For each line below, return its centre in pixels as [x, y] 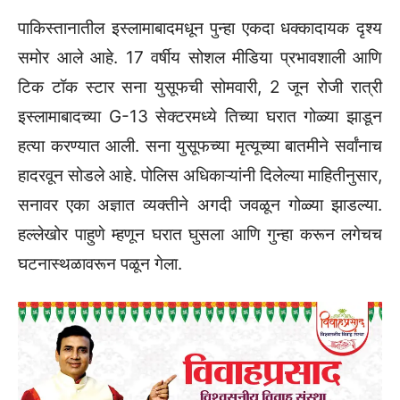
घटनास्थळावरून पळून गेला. [100, 263]
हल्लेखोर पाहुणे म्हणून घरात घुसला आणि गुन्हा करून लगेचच [200, 234]
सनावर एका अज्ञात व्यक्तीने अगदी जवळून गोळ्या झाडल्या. [200, 204]
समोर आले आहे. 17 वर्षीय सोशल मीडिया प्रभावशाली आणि [200, 57]
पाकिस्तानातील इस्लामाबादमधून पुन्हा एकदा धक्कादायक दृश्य [200, 28]
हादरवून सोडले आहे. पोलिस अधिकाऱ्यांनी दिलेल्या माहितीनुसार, [200, 175]
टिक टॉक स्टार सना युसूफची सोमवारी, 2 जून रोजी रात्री [200, 87]
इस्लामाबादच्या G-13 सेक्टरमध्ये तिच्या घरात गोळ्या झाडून [200, 116]
